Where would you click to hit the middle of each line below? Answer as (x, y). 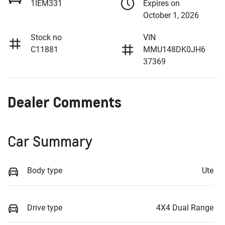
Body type (45, 171)
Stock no (46, 38)
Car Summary (50, 141)
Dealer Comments (65, 102)
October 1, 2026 (171, 16)
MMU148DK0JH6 (174, 50)
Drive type (45, 207)
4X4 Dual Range (185, 207)
